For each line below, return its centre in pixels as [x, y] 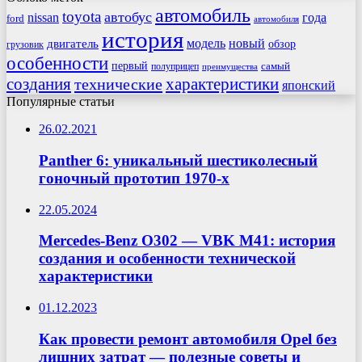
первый [130, 66]
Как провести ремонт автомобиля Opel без [188, 339]
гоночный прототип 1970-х [134, 178]
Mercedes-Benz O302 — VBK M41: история [187, 241]
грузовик [25, 45]
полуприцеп [175, 67]
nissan [43, 18]
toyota [82, 17]
